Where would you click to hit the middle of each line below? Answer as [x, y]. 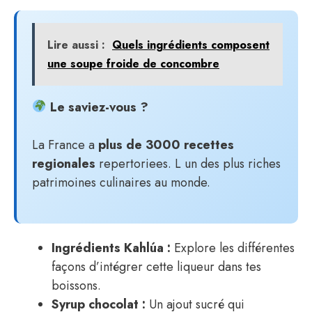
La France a [65, 145]
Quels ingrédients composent [191, 45]
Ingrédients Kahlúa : [111, 248]
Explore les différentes [233, 248]
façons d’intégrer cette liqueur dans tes [156, 266]
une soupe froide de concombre [133, 63]
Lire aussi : [76, 45]
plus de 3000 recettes [166, 145]
